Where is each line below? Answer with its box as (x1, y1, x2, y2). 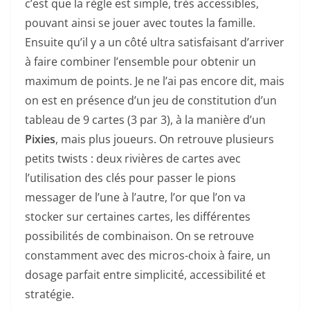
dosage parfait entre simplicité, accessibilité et (25, 267, 266, 283)
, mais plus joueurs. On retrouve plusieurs (55, 131, 274, 147)
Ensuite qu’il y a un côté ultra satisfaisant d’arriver (25, 35, 284, 51)
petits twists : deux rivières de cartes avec (25, 151, 241, 167)
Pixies (25, 131, 55, 147)
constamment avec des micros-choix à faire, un (25, 248, 271, 264)
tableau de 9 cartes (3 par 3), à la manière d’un (25, 112, 266, 128)
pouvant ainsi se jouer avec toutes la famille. (25, 15, 255, 31)
